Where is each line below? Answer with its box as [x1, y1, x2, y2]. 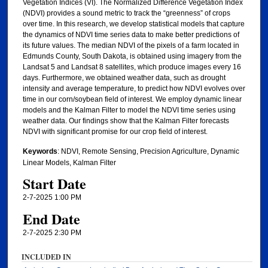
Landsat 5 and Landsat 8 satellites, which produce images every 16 [22, 62, 241, 71]
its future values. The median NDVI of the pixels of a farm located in [22, 41, 239, 50]
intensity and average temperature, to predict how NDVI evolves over [22, 84, 245, 93]
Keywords [22, 147, 57, 156]
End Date [22, 208, 80, 229]
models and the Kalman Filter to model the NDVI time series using [22, 105, 236, 114]
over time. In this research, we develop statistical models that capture [22, 19, 245, 28]
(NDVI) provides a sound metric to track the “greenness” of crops [22, 8, 230, 17]
